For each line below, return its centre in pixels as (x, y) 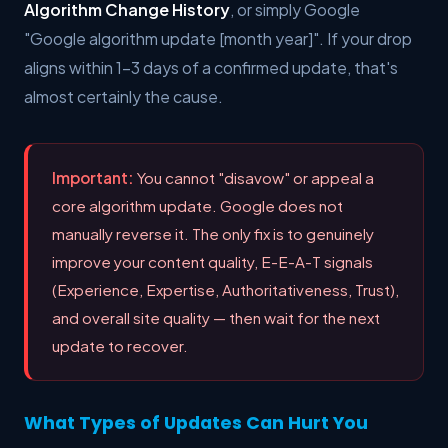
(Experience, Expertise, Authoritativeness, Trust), (225, 289)
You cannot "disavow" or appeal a (254, 177)
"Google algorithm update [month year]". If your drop (218, 38)
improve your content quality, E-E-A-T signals (212, 261)
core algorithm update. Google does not (197, 205)
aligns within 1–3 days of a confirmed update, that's (211, 67)
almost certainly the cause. (123, 96)
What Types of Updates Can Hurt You (196, 422)
